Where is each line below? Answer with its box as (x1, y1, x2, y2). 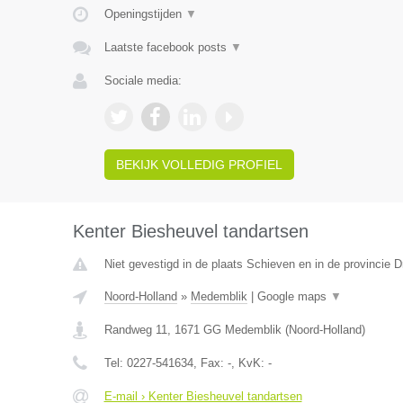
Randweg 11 (103, 323, 167, 336)
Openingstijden (103, 7, 185, 21)
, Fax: (193, 356, 228, 370)
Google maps (256, 290, 330, 303)
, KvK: (230, 356, 268, 370)
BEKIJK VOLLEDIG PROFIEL (115, 157, 282, 172)
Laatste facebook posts (103, 40, 230, 54)
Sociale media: (103, 74, 182, 87)
